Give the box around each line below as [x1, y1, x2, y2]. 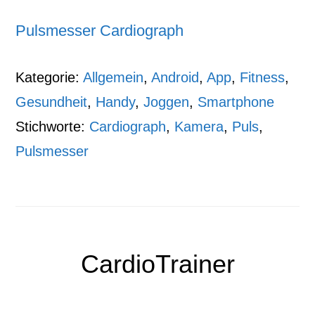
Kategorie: [15, 70, 84, 85]
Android [151, 70, 200, 85]
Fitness [240, 70, 285, 85]
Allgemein [83, 70, 144, 85]
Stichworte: [15, 119, 90, 134]
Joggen [143, 94, 190, 110]
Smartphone [198, 94, 275, 110]
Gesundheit [15, 94, 88, 110]
